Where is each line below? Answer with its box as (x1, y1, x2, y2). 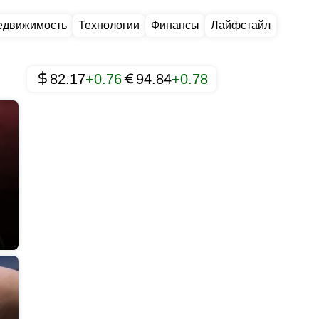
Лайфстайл (211, 19, 271, 31)
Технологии (78, 19, 140, 31)
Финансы (151, 19, 199, 31)
